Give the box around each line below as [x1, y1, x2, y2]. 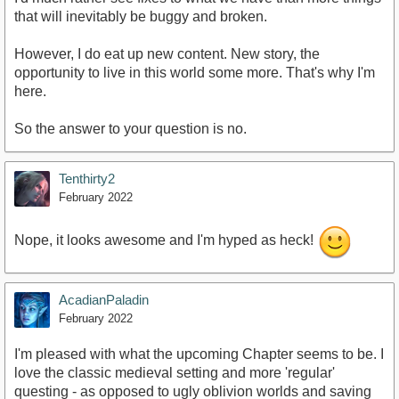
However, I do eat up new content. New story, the [14, 45, 320, 61]
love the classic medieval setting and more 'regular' [14, 364, 335, 380]
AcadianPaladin [59, 291, 149, 307]
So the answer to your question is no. [14, 120, 247, 136]
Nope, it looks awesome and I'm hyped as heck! [14, 232, 317, 248]
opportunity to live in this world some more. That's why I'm [14, 64, 375, 80]
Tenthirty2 [59, 170, 115, 186]
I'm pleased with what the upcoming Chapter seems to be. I [14, 346, 384, 362]
